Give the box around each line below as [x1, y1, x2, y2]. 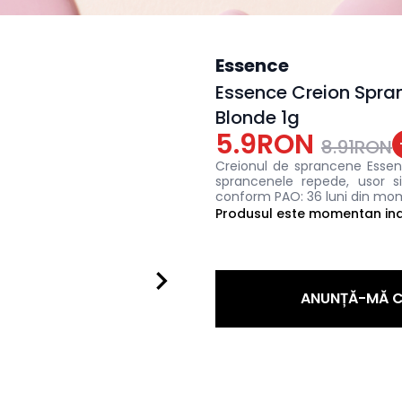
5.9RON [215, 126, 314, 163]
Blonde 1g [215, 105, 300, 130]
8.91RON [321, 135, 392, 160]
